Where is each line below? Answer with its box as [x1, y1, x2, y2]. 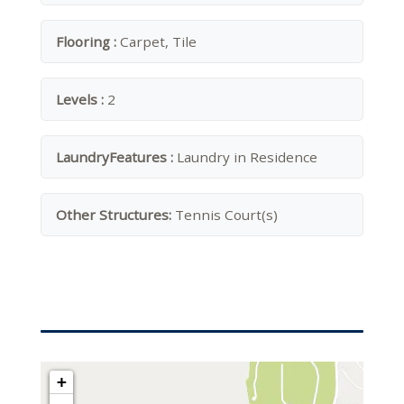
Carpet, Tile [120, 32, 197, 50]
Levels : [56, 90, 107, 108]
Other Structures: [56, 206, 175, 224]
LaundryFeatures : [56, 148, 177, 166]
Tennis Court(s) [175, 206, 278, 224]
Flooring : [56, 32, 120, 50]
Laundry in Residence [177, 148, 317, 166]
